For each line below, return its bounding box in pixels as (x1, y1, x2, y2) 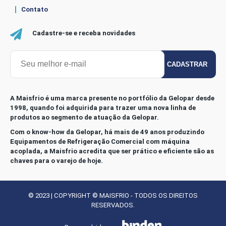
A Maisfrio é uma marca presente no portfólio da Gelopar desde (10, 94, 214, 102)
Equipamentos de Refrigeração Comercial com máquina (10, 137, 190, 145)
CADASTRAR (167, 60, 207, 68)
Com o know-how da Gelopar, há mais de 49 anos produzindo (10, 128, 204, 136)
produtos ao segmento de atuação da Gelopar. (10, 113, 159, 121)
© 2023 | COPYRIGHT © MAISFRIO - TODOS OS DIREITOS (28, 191, 198, 199)
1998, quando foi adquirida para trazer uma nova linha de (10, 103, 196, 111)
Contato (21, 5, 48, 13)
